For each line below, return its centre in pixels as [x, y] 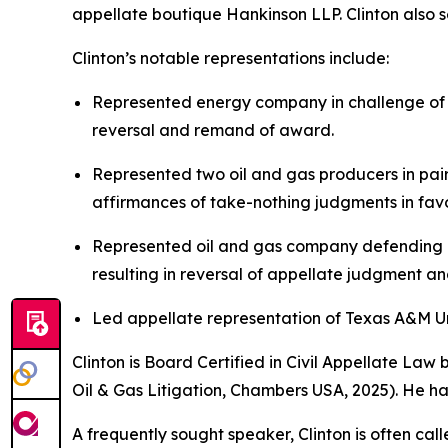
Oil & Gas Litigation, [151, 390]
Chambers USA [287, 390]
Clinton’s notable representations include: [230, 58]
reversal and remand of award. [213, 130]
